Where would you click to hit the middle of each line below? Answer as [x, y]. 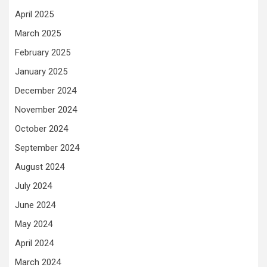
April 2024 [34, 243]
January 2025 [41, 72]
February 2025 [43, 52]
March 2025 [38, 33]
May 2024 [34, 224]
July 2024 [33, 186]
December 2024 [46, 91]
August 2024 [40, 167]
